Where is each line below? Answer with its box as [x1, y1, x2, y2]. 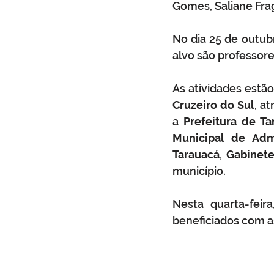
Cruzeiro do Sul [172, 98, 254, 111]
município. [172, 165, 228, 177]
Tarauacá [172, 148, 220, 161]
